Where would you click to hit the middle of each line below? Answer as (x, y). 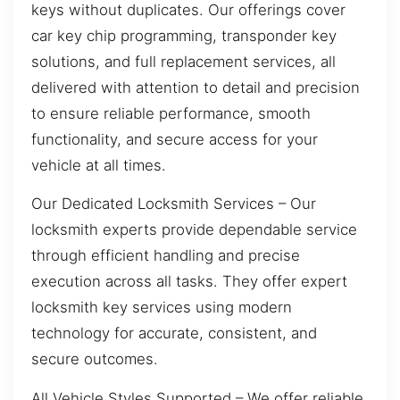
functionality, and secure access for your (175, 139)
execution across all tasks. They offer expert (189, 282)
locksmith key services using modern (162, 308)
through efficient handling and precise (166, 256)
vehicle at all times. (99, 165)
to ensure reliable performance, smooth (171, 113)
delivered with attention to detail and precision (196, 87)
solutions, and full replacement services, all (183, 61)
